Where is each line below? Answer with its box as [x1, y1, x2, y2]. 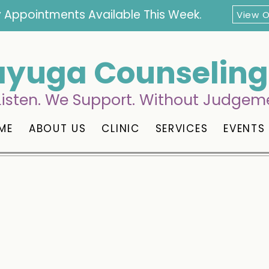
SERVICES [155, 121, 208, 136]
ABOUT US [28, 121, 86, 136]
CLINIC [101, 121, 140, 136]
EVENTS [223, 121, 265, 136]
